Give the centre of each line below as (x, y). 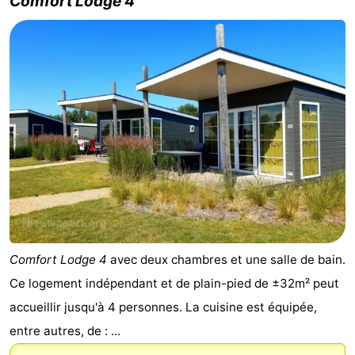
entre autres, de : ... (65, 331)
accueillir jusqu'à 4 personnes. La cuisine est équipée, (163, 307)
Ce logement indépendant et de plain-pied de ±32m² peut (174, 284)
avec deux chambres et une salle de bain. (226, 260)
